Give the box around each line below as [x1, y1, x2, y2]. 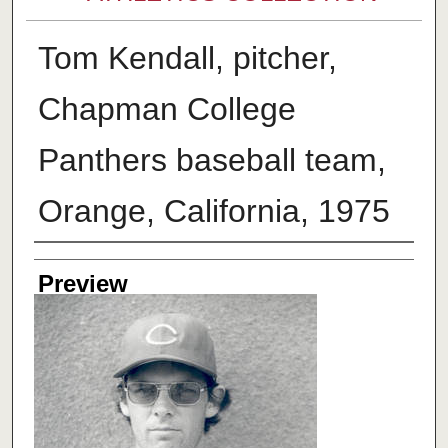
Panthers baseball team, [37, 142, 386, 179]
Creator [33, 248, 113, 276]
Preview [37, 270, 128, 298]
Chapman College [37, 91, 296, 128]
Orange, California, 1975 [37, 193, 390, 230]
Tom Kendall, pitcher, [37, 40, 337, 77]
